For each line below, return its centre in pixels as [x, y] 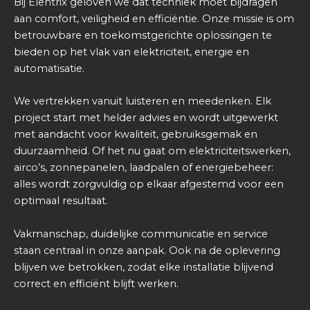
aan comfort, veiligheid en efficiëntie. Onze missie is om [154, 18]
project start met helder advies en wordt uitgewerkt [146, 118]
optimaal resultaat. [61, 201]
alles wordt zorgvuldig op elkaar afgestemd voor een [149, 184]
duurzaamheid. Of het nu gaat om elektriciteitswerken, [152, 151]
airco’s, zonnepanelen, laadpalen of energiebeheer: [144, 168]
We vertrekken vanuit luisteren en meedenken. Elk [143, 101]
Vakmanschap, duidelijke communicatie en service [141, 234]
